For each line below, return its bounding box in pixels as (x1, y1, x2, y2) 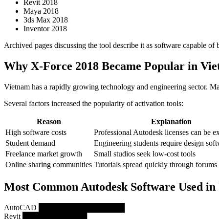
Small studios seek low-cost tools (94, 149, 196, 158)
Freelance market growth (5, 149, 82, 158)
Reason (36, 117, 61, 126)
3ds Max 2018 (23, 16, 68, 24)
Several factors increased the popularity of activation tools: (4, 99, 183, 108)
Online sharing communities (5, 160, 92, 169)
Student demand (5, 138, 55, 147)
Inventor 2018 (23, 24, 67, 33)
